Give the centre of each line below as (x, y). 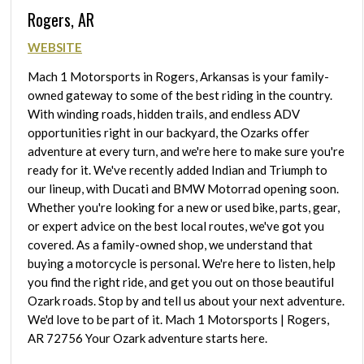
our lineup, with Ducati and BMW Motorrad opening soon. (183, 189)
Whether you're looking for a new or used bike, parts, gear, (184, 208)
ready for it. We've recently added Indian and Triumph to (178, 170)
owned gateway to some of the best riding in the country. (180, 95)
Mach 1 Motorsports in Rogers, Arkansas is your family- (178, 77)
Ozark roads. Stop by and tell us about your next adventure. (186, 301)
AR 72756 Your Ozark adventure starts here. (147, 338)
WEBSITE (55, 48)
